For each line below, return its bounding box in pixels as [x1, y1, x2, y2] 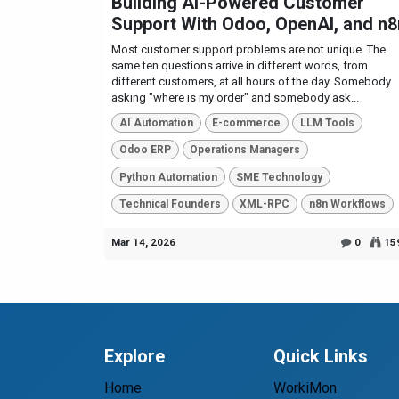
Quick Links [273, 346, 368, 368]
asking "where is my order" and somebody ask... [111, 90, 359, 104]
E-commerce [212, 116, 281, 129]
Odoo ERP [118, 143, 171, 157]
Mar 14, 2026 [111, 236, 175, 249]
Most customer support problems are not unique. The [111, 42, 386, 56]
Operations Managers [190, 143, 301, 157]
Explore [104, 346, 165, 368]
